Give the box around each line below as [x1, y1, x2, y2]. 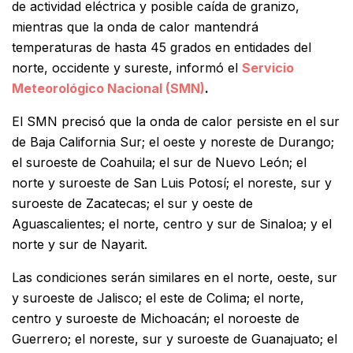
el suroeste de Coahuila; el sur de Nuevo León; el [12, 154, 307, 170]
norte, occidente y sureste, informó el [12, 59, 242, 76]
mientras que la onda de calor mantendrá [12, 18, 258, 35]
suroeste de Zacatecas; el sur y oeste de [12, 195, 253, 211]
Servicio [242, 59, 294, 76]
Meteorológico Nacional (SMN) [12, 80, 205, 96]
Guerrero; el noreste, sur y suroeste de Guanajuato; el [12, 330, 337, 347]
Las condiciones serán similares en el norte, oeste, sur [12, 269, 337, 285]
